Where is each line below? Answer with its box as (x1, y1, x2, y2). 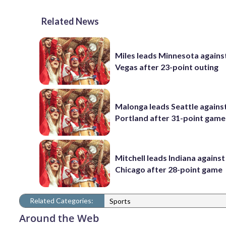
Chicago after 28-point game (115, 164, 223, 174)
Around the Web (19, 211, 99, 225)
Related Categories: (30, 196, 93, 205)
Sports (109, 197, 131, 206)
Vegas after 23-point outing (115, 62, 219, 72)
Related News (41, 16, 99, 27)
